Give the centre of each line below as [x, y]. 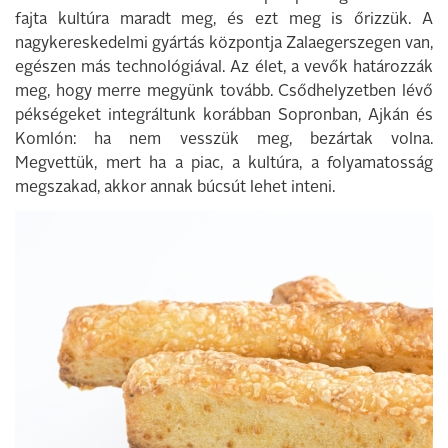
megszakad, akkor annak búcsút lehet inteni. [175, 188]
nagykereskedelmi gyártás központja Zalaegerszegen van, [224, 44]
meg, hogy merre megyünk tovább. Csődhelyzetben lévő [224, 92]
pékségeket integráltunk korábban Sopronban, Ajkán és [224, 116]
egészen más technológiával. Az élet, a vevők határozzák [224, 68]
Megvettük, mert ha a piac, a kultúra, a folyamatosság [224, 164]
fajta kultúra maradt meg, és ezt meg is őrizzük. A [224, 20]
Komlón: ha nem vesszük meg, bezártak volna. [224, 140]
